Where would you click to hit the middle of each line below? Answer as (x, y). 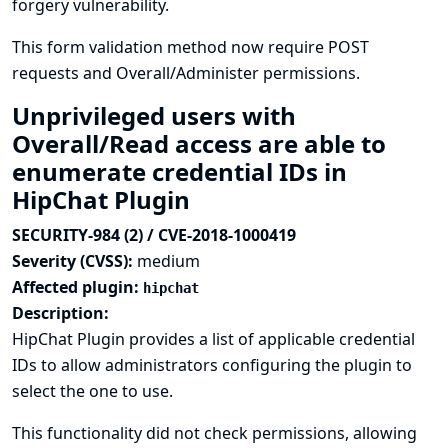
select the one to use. (92, 391)
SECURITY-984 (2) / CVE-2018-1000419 (154, 235)
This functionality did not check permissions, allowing (214, 433)
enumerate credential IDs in (179, 171)
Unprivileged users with (154, 115)
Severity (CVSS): (74, 261)
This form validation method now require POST (190, 47)
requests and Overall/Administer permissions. (186, 73)
